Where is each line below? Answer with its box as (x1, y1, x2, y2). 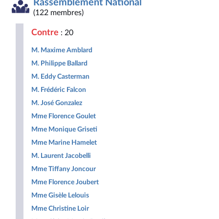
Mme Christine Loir (31, 205, 89, 212)
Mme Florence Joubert (31, 178, 99, 186)
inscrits (122, 6, 147, 14)
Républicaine (79, 14, 124, 22)
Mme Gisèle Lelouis (31, 192, 89, 199)
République (101, 30, 140, 38)
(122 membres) (33, 9, 84, 17)
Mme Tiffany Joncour (31, 165, 96, 173)
